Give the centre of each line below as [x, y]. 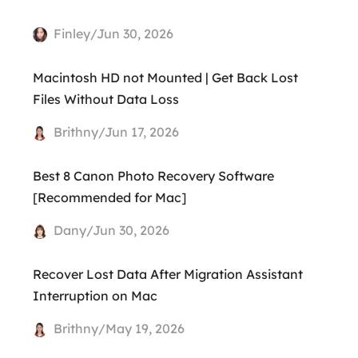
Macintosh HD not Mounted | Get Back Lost [165, 77]
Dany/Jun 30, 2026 [110, 230]
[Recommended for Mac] [109, 197]
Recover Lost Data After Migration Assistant [167, 274]
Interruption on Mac [95, 295]
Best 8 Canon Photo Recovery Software [153, 175]
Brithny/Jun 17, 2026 [115, 131]
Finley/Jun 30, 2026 [112, 33]
